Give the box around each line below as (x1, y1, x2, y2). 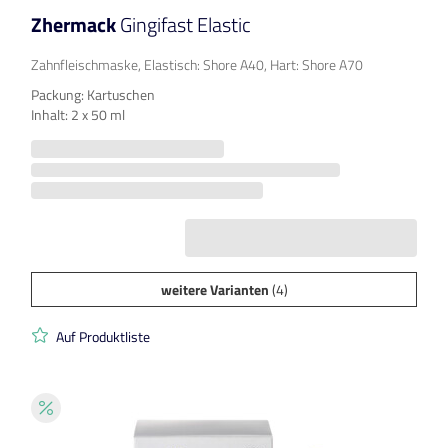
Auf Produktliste (56, 326, 150, 348)
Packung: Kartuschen (31, 84, 155, 106)
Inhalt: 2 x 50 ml (31, 104, 125, 126)
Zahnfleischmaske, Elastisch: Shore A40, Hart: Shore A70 (31, 54, 363, 76)
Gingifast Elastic (120, 9, 251, 41)
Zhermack (31, 9, 120, 41)
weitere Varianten (160, 279, 269, 301)
